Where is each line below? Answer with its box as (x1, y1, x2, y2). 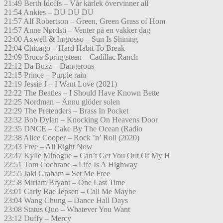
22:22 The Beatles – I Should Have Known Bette (4, 89, 159, 98)
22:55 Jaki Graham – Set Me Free (4, 169, 110, 178)
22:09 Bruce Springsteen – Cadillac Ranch (4, 53, 138, 62)
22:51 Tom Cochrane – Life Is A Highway (4, 160, 137, 169)
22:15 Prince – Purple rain (4, 71, 86, 80)
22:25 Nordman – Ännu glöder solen (4, 98, 120, 107)
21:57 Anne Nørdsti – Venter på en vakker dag (4, 26, 150, 35)
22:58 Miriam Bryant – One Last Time (4, 178, 125, 187)
